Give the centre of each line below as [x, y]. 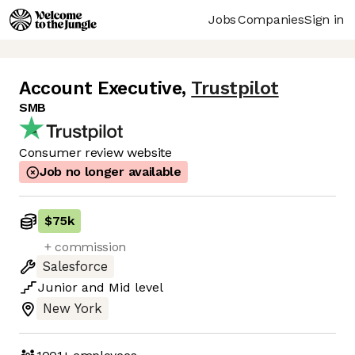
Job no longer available [111, 172]
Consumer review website [95, 153]
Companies [271, 19]
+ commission [86, 247]
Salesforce [75, 267]
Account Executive [101, 89]
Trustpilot [235, 89]
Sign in [324, 19]
